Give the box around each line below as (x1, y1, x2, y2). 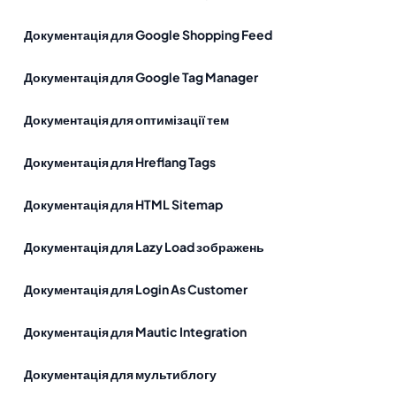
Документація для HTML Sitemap (24, 196, 223, 212)
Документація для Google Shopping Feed (24, 27, 272, 42)
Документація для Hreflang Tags (24, 154, 216, 170)
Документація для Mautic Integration (24, 324, 247, 339)
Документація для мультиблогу (24, 366, 217, 382)
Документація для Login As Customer (24, 281, 247, 297)
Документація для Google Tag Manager (24, 69, 258, 85)
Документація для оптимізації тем (24, 111, 229, 127)
